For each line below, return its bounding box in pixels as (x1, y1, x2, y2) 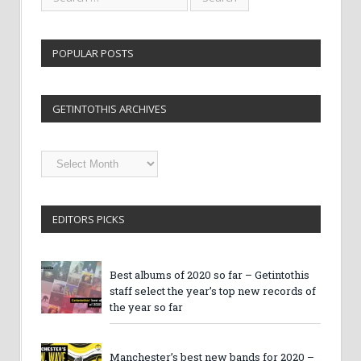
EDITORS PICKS (52, 211, 125, 226)
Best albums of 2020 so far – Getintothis (110, 267, 309, 282)
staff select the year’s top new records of (110, 283, 316, 298)
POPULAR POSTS (52, 45, 134, 60)
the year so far (110, 299, 183, 314)
